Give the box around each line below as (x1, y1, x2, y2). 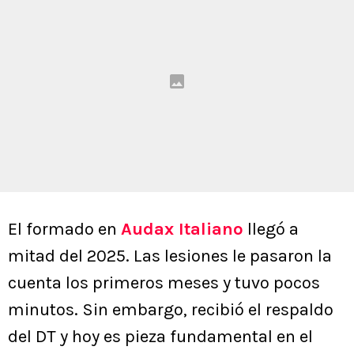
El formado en (8, 219, 121, 240)
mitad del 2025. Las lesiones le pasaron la (8, 246, 332, 267)
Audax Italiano (121, 219, 243, 240)
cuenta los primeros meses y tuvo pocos (8, 273, 320, 294)
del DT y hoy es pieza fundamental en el (8, 326, 313, 348)
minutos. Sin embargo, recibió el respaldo (8, 299, 333, 321)
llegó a (243, 219, 299, 240)
